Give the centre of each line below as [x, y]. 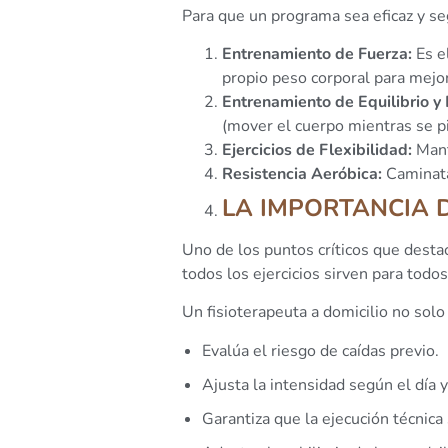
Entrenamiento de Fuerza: [317, 54]
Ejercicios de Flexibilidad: [317, 150]
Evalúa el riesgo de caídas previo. [320, 350]
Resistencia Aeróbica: [302, 174]
